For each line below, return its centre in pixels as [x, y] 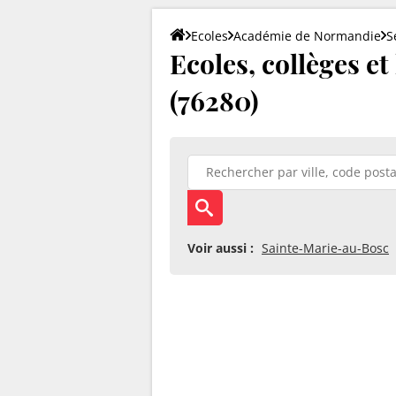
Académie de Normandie [307, 35]
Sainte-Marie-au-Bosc [325, 247]
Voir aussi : [221, 247]
